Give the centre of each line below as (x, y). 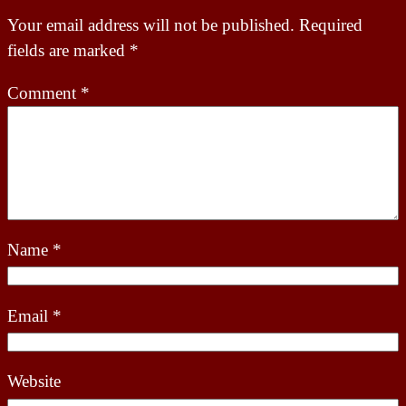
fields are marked (68, 50)
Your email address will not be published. (151, 24)
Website (34, 382)
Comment (44, 92)
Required (331, 24)
